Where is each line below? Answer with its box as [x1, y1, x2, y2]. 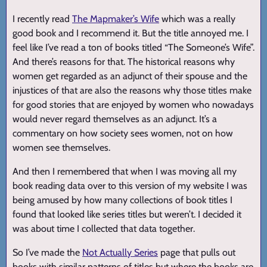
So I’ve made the [13, 246, 82, 258]
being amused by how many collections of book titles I [13, 194, 232, 206]
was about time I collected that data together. [13, 222, 195, 234]
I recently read [13, 13, 72, 24]
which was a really [159, 13, 235, 24]
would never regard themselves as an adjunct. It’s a [13, 113, 217, 125]
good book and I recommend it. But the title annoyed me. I [13, 27, 249, 39]
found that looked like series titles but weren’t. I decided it [13, 208, 241, 220]
